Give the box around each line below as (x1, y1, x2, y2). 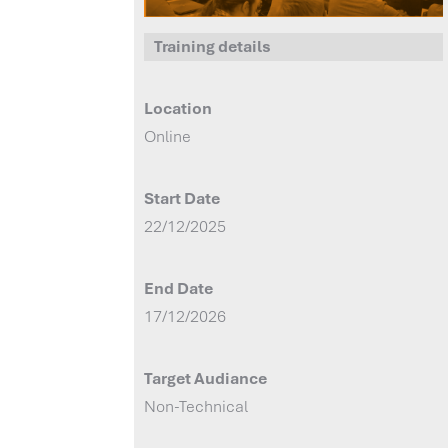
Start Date (144, 187, 221, 209)
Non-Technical (144, 395, 249, 417)
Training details (154, 35, 272, 57)
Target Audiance (144, 367, 268, 389)
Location (144, 97, 213, 119)
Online (144, 125, 192, 147)
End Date (144, 277, 214, 299)
